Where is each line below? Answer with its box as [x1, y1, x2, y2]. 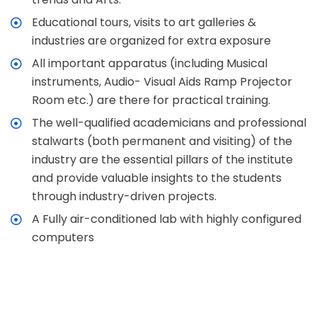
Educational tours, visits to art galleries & [32, 14, 256, 30]
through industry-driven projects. [32, 188, 217, 204]
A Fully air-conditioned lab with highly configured [32, 211, 301, 227]
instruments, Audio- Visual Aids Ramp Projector [32, 74, 292, 90]
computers [32, 229, 94, 246]
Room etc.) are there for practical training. [32, 92, 270, 108]
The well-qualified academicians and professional [32, 115, 306, 131]
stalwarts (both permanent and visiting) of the [32, 133, 292, 149]
